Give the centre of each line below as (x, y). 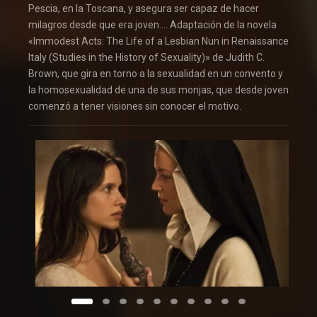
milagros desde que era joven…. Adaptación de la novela (152, 25)
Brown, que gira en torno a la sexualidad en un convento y (156, 74)
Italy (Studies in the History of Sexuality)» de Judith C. (146, 58)
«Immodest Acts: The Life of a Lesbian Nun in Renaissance (158, 41)
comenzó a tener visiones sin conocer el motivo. (135, 106)
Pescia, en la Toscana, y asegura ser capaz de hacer (144, 9)
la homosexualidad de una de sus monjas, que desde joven (158, 90)
